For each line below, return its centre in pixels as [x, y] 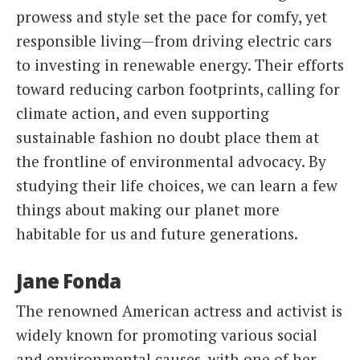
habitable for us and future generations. [157, 233]
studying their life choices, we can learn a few [177, 185]
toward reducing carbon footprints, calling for [178, 88]
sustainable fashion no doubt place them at [168, 137]
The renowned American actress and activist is [179, 311]
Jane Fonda [69, 280]
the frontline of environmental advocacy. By [171, 161]
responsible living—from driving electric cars [174, 40]
